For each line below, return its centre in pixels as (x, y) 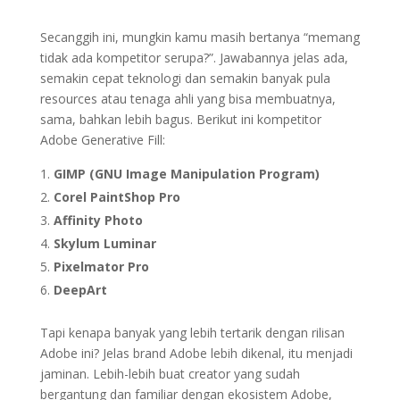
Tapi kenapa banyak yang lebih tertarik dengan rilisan (192, 333)
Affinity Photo (98, 220)
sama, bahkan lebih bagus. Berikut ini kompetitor (180, 119)
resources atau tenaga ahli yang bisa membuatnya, (187, 99)
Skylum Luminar (104, 243)
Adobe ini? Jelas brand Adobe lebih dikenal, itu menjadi (196, 353)
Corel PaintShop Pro (117, 197)
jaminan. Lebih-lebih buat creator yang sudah (170, 374)
